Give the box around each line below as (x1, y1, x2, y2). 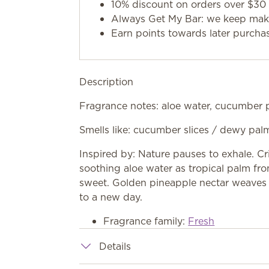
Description (79, 75, 134, 88)
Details (99, 240, 131, 253)
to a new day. (79, 190, 143, 204)
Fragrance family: (103, 214, 189, 228)
